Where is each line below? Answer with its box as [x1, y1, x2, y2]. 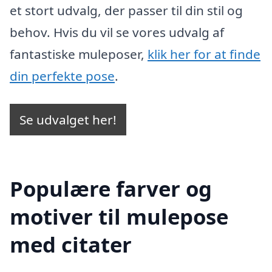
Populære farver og [10, 174, 212, 203]
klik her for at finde [148, 46, 260, 63]
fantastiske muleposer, [10, 46, 148, 63]
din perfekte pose [10, 67, 115, 85]
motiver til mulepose [10, 202, 228, 231]
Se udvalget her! [19, 110, 117, 128]
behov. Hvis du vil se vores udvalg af [10, 24, 224, 41]
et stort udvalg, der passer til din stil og [10, 2, 243, 19]
